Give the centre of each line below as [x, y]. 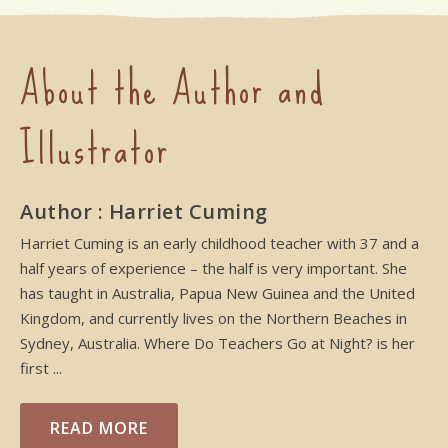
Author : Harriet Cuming [144, 211]
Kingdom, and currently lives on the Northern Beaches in [213, 317]
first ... [41, 367]
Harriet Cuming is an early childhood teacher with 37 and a [219, 242]
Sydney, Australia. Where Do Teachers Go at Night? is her [217, 342]
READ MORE [99, 427]
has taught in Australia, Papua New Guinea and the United [217, 292]
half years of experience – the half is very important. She [213, 267]
